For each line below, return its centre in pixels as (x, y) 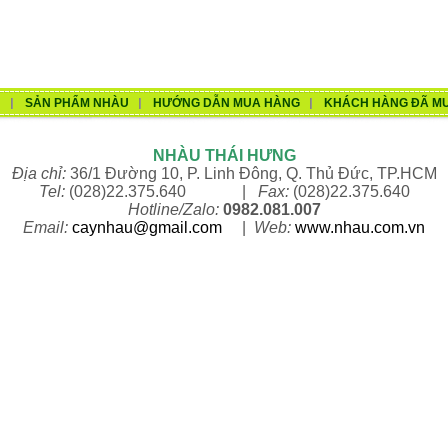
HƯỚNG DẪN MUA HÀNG (226, 103)
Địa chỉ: (38, 173)
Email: (47, 227)
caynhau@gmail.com (147, 227)
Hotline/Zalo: (173, 209)
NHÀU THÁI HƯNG (224, 155)
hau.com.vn (384, 227)
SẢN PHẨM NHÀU (76, 103)
